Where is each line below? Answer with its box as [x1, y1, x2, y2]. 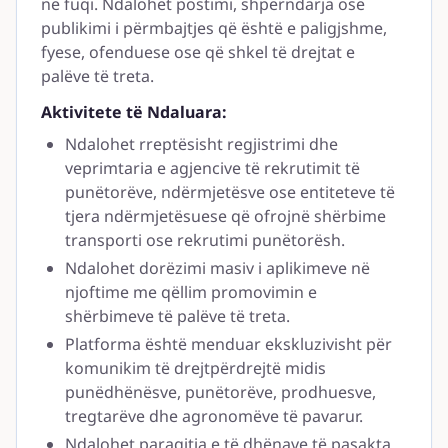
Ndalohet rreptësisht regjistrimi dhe [65, 133, 338, 155]
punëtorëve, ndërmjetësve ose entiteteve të [65, 181, 395, 203]
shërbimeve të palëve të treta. [65, 305, 290, 327]
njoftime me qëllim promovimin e [65, 281, 317, 303]
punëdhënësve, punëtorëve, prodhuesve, [65, 381, 376, 403]
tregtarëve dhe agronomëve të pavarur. [65, 405, 363, 427]
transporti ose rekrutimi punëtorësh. [65, 229, 345, 251]
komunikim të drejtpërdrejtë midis [65, 357, 326, 379]
